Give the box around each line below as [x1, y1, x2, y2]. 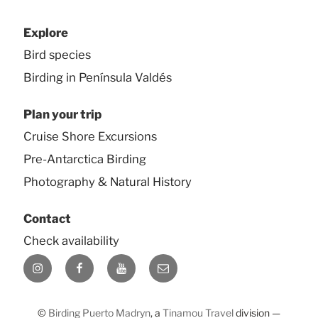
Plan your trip [23, 106, 102, 121]
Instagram [31, 255, 86, 269]
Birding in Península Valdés [23, 70, 172, 84]
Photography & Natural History [23, 174, 192, 189]
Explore [23, 25, 68, 40]
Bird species [23, 47, 91, 62]
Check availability [23, 233, 119, 248]
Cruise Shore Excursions [23, 128, 157, 143]
